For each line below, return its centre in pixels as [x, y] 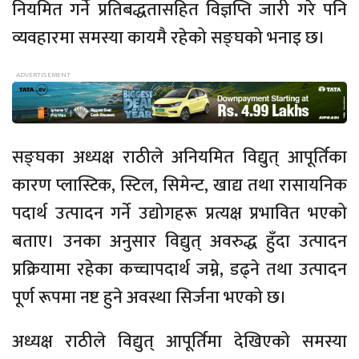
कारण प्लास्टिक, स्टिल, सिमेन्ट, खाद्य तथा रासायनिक [179, 186]
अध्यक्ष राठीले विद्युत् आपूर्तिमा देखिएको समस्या [179, 342]
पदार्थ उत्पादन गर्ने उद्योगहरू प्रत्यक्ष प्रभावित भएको [179, 214]
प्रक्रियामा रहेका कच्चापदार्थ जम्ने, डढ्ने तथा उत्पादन [179, 270]
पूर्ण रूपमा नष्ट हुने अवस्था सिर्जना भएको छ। [149, 298]
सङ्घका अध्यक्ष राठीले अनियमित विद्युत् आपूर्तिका [179, 158]
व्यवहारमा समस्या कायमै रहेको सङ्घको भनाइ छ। [169, 38]
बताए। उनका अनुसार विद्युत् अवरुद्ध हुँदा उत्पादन [179, 242]
